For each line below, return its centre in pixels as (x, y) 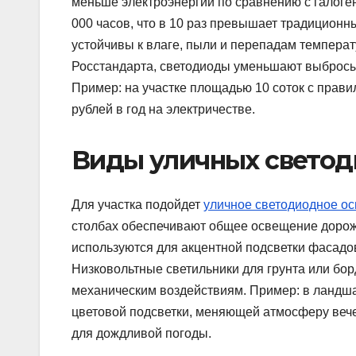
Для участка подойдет (137, 204)
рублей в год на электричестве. (163, 109)
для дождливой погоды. (141, 333)
